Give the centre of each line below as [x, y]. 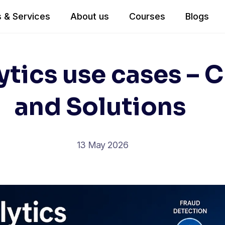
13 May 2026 [102, 145]
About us [89, 16]
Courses [147, 16]
